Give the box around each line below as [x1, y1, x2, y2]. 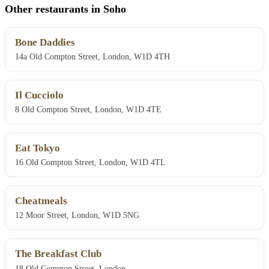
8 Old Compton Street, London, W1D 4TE [15, 104, 162, 115]
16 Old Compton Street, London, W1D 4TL [15, 157, 166, 168]
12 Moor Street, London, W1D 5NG [15, 210, 139, 220]
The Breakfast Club [15, 248, 101, 260]
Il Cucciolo [15, 89, 64, 101]
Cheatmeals [15, 195, 67, 207]
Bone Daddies [15, 37, 75, 49]
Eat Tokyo [15, 142, 60, 154]
